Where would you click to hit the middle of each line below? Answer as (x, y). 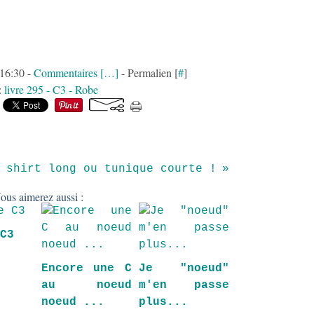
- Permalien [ (148, 73)
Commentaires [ (68, 73)
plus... (163, 302)
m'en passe (184, 285)
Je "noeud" (184, 268)
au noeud (87, 285)
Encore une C (87, 268)
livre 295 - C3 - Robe (51, 89)
